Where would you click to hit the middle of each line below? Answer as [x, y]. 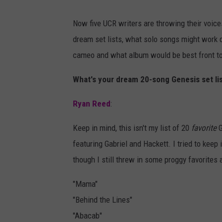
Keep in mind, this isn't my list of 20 [132, 128]
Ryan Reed [92, 104]
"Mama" [85, 184]
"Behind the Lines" [103, 200]
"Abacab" [87, 216]
